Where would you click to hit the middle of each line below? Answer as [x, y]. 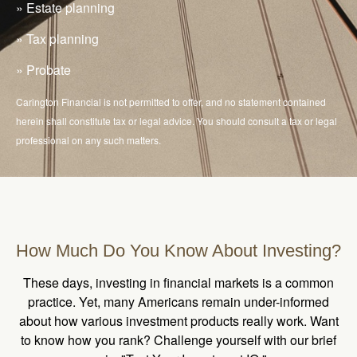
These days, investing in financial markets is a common [178, 283]
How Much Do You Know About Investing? [178, 251]
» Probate [43, 70]
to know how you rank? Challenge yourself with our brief [178, 340]
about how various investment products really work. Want [178, 321]
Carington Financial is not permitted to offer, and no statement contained [171, 102]
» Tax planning [57, 39]
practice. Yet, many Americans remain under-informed [178, 302]
